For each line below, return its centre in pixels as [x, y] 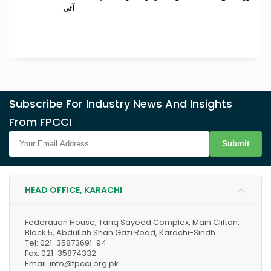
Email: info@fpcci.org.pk [72, 263]
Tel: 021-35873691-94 [66, 243]
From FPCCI [40, 122]
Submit [236, 144]
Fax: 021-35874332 [60, 253]
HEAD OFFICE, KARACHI [73, 190]
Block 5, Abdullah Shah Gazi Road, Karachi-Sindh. [121, 233]
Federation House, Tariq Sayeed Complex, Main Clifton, [132, 222]
